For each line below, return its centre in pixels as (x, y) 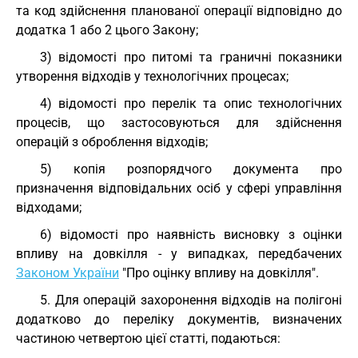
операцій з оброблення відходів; (112, 142)
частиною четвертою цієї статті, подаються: (148, 338)
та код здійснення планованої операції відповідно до (179, 11)
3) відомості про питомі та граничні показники (191, 57)
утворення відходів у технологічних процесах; (152, 76)
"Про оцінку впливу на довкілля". (219, 273)
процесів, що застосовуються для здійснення (179, 123)
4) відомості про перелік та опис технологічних (191, 103)
